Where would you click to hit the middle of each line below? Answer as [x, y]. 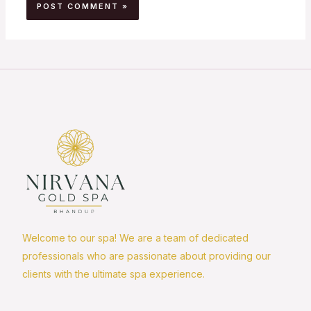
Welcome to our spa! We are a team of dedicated [135, 237]
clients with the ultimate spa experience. [114, 274]
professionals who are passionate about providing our [146, 255]
